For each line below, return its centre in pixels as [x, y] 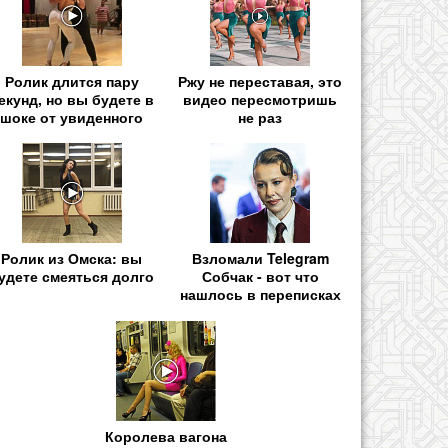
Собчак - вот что [260, 276]
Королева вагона [165, 435]
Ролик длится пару [71, 81]
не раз [260, 117]
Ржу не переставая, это [260, 81]
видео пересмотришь [260, 99]
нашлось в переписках [260, 294]
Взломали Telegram [260, 258]
